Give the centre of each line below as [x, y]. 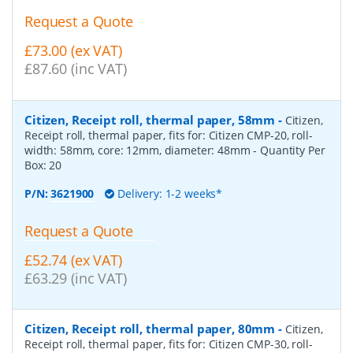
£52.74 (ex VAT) [73, 260]
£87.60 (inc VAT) [76, 68]
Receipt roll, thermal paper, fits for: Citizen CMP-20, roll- [169, 135]
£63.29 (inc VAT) [76, 278]
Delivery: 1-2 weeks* [169, 193]
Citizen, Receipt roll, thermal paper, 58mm [150, 119]
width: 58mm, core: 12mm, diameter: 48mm [139, 150]
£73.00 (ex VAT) [73, 50]
